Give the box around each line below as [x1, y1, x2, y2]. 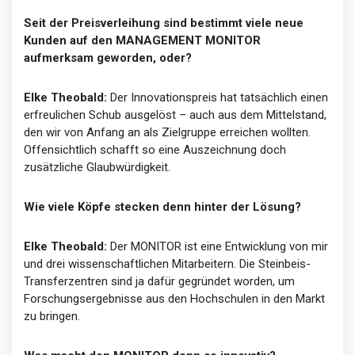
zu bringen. [24, 308, 80, 323]
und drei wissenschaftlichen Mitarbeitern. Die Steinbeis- [24, 256, 311, 271]
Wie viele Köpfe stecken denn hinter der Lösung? [24, 199, 301, 214]
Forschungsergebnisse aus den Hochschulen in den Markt [24, 291, 325, 306]
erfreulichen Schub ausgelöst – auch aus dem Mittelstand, [24, 107, 326, 122]
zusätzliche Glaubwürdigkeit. [24, 159, 170, 174]
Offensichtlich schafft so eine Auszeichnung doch [24, 142, 286, 157]
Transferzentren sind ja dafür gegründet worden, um [24, 273, 295, 288]
